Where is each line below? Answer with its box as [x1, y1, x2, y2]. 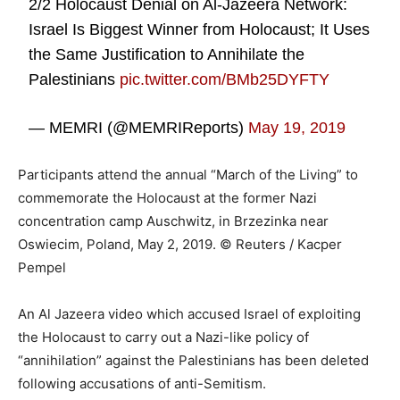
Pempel [18, 259, 66, 276]
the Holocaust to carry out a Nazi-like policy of [18, 329, 309, 346]
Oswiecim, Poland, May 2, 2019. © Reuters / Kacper [18, 236, 342, 253]
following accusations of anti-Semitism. [18, 375, 266, 392]
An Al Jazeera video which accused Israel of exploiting [18, 305, 361, 322]
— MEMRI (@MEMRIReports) [29, 119, 249, 137]
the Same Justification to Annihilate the [29, 46, 305, 63]
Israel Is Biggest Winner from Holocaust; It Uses [29, 21, 371, 38]
